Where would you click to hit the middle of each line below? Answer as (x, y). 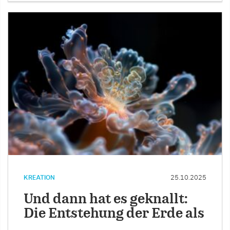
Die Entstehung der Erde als (114, 214)
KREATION (39, 177)
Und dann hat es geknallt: (106, 199)
